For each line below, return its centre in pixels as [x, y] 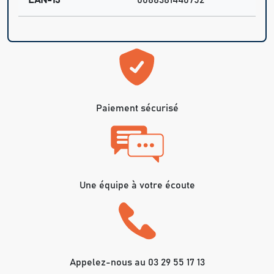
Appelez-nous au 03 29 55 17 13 [137, 263]
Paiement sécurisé [137, 109]
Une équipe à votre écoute [137, 186]
